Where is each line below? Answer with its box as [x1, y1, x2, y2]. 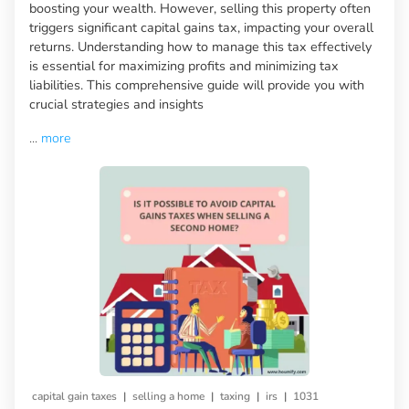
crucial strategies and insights [29, 94, 204, 113]
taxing [220, 388, 250, 404]
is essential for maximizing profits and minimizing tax [29, 56, 339, 75]
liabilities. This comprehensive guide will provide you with [29, 75, 364, 94]
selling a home [132, 388, 204, 404]
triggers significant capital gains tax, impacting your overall [29, 17, 373, 37]
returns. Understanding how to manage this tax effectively [29, 37, 372, 56]
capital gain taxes [32, 388, 117, 404]
